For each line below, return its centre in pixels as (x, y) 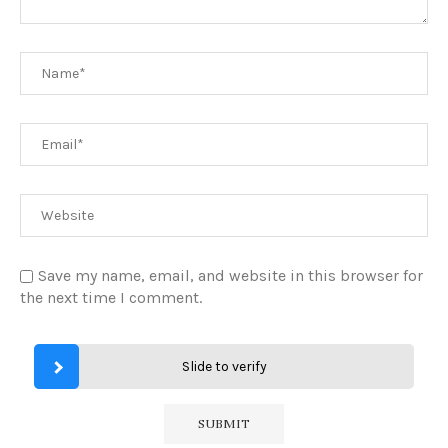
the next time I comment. (111, 297)
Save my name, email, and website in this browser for (230, 275)
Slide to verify (224, 366)
